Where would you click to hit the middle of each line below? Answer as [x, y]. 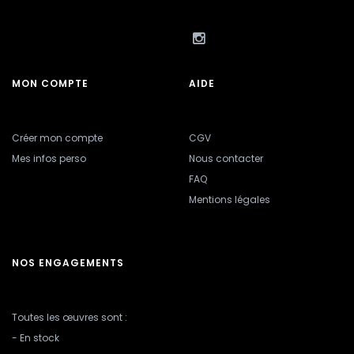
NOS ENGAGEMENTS [68, 263]
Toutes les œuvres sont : [70, 318]
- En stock [36, 338]
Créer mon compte [57, 138]
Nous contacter [226, 159]
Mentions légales [230, 200]
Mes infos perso [49, 159]
